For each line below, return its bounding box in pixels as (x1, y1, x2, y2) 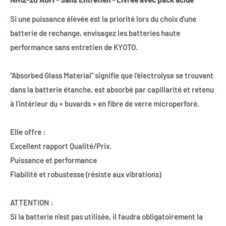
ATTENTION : (10, 198, 53, 207)
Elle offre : (10, 127, 45, 137)
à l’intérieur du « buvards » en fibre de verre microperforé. (10, 99, 199, 108)
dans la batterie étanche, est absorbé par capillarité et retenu (10, 85, 214, 94)
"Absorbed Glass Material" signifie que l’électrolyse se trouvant (10, 71, 213, 80)
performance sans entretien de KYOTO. (10, 42, 138, 52)
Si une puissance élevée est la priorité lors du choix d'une (10, 14, 196, 24)
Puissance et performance (10, 155, 97, 165)
